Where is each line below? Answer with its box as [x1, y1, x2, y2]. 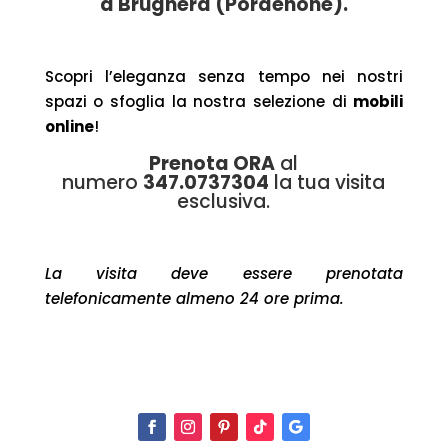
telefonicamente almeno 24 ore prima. [44, 287, 344, 309]
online [44, 115, 94, 137]
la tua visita [274, 168, 386, 196]
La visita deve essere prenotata [44, 262, 404, 284]
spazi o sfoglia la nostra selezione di [44, 90, 347, 112]
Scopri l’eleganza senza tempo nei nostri [44, 65, 404, 87]
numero [62, 168, 139, 196]
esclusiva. [177, 187, 271, 215]
